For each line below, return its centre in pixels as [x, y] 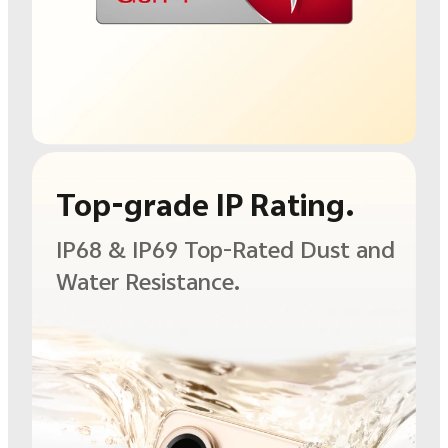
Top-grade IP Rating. [205, 204]
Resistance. [182, 281]
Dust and [347, 249]
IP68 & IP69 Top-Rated [177, 249]
